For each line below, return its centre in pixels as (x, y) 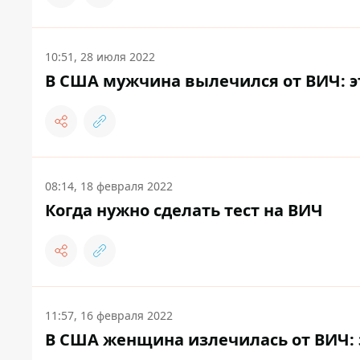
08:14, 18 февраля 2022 (109, 186)
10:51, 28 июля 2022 (100, 57)
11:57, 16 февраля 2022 (109, 316)
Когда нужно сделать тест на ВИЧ (184, 211)
